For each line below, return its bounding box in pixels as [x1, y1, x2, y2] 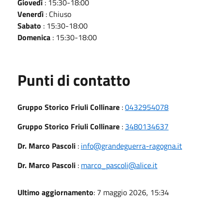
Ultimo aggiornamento [17, 186, 93, 198]
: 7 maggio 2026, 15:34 [93, 186, 169, 198]
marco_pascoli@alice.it [81, 159, 157, 171]
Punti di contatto [17, 68, 130, 92]
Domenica [17, 31, 50, 43]
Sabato [17, 19, 41, 31]
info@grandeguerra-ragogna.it [81, 139, 182, 152]
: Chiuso [44, 8, 71, 20]
